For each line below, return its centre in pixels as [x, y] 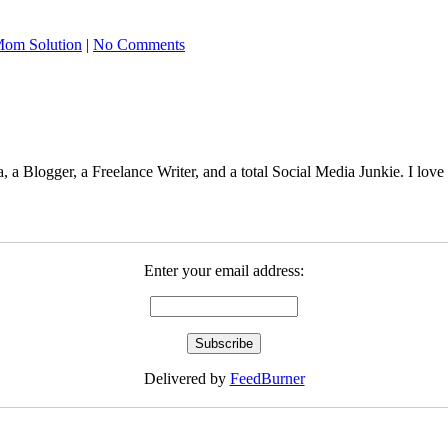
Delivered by [186, 378]
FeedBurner [267, 378]
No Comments [139, 44]
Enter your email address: [224, 270]
